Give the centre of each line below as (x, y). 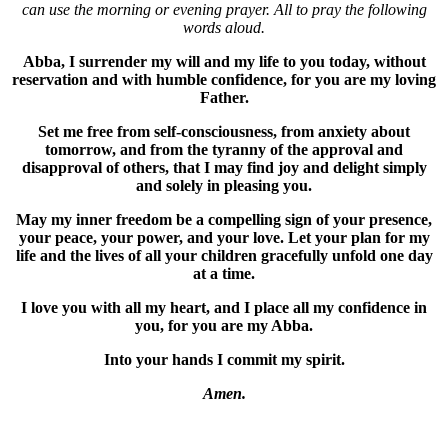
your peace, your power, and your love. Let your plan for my (224, 238)
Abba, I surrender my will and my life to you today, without (224, 62)
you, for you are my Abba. (224, 326)
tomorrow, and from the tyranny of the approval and (224, 150)
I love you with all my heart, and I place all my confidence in (224, 308)
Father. (224, 98)
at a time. (224, 274)
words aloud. (224, 28)
